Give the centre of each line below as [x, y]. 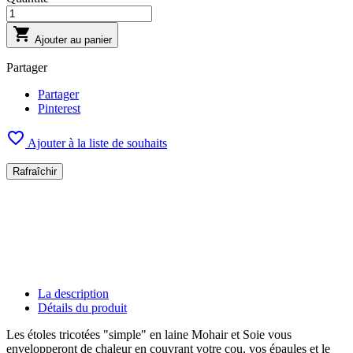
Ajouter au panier [73, 40]
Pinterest [59, 109]
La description [73, 294]
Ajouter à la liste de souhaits [97, 143]
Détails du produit [82, 308]
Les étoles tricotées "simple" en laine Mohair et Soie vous [149, 335]
